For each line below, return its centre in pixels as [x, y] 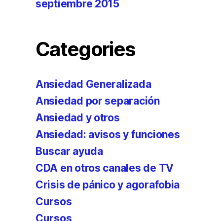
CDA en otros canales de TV [105, 168]
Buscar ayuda [69, 151]
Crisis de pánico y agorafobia [108, 185]
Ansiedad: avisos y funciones [108, 134]
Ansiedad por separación [98, 101]
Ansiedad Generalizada [93, 84]
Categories [85, 49]
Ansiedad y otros [78, 118]
